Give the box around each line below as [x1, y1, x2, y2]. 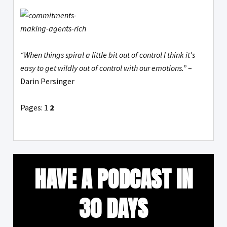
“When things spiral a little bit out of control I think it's [20, 50, 195, 60]
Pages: [20, 102, 44, 113]
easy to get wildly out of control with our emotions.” [20, 63, 186, 73]
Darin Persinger [20, 76, 74, 87]
